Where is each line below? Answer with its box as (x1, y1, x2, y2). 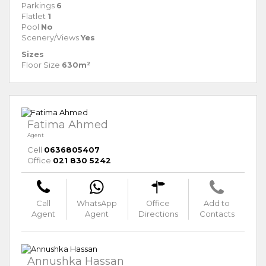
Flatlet (21, 12, 46, 21)
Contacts (199, 210, 235, 219)
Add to (204, 199, 230, 208)
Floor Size (21, 61, 60, 70)
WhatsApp (77, 199, 118, 208)
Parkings (21, 1, 55, 11)
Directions (138, 210, 178, 219)
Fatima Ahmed (27, 118, 108, 132)
